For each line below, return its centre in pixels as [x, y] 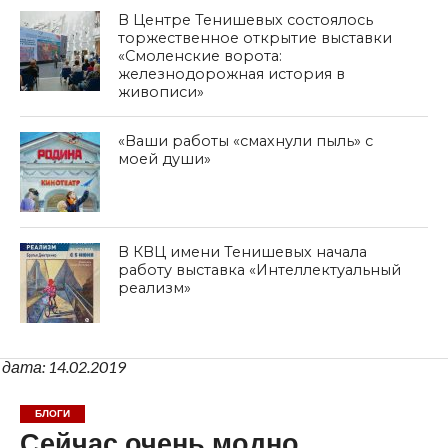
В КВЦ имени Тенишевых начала [243, 252]
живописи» [161, 92]
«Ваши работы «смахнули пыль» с [246, 141]
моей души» [165, 159]
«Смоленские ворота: [200, 56]
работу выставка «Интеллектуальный [260, 270]
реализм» [155, 288]
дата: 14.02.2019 [64, 366]
